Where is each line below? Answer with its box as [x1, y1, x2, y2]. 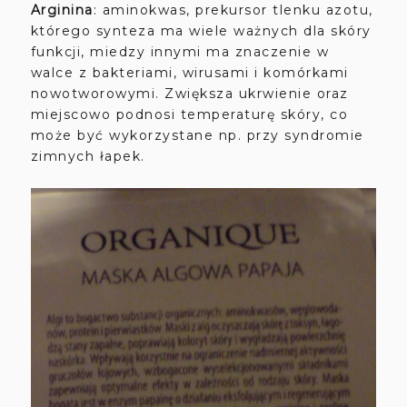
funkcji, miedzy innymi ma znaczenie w [30, 43, 330, 60]
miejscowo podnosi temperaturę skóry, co [30, 105, 349, 123]
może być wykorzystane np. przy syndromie [30, 126, 364, 144]
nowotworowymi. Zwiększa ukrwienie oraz [30, 84, 349, 102]
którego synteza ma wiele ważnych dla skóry [30, 22, 372, 39]
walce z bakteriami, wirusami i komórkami [30, 64, 349, 81]
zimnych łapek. [30, 147, 151, 164]
